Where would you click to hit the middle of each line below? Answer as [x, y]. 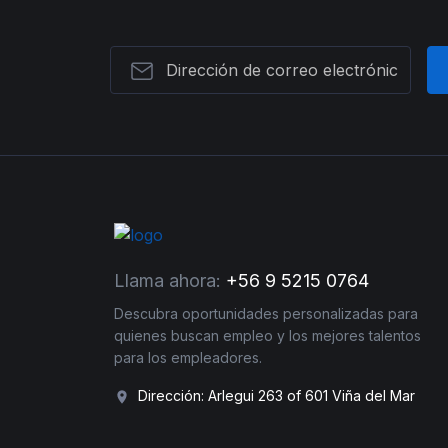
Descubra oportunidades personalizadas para [266, 313]
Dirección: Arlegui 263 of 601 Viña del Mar [276, 395]
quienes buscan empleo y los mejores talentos [267, 335]
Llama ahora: [167, 280]
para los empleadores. [188, 357]
